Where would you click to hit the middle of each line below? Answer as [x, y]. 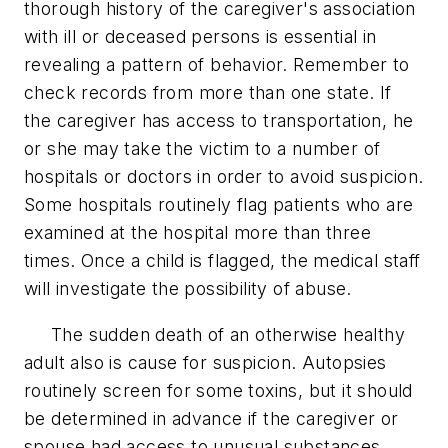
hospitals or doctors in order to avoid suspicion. [224, 176]
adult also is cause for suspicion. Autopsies [205, 362]
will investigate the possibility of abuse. [188, 288]
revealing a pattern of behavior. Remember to [217, 64]
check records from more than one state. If [208, 92]
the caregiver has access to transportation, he [219, 120]
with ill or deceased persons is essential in [200, 36]
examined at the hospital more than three [197, 232]
